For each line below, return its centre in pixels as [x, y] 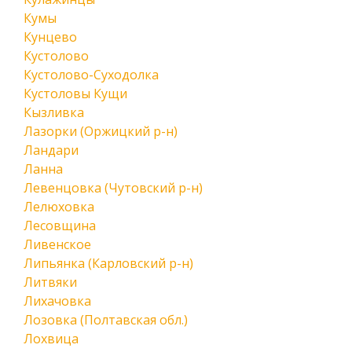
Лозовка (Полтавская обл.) [106, 320]
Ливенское [57, 244]
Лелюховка [59, 207]
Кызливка [54, 112]
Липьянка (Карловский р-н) [108, 263]
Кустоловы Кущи [75, 93]
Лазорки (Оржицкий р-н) [101, 131]
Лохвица [51, 339]
